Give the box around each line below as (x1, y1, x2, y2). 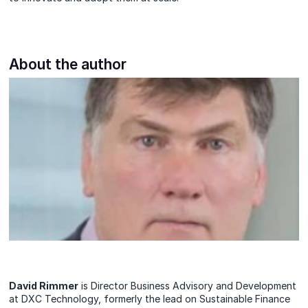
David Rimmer (9, 280, 79, 292)
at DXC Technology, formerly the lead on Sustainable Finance (9, 293, 291, 305)
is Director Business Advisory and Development (78, 280, 297, 292)
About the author (9, 56, 127, 74)
